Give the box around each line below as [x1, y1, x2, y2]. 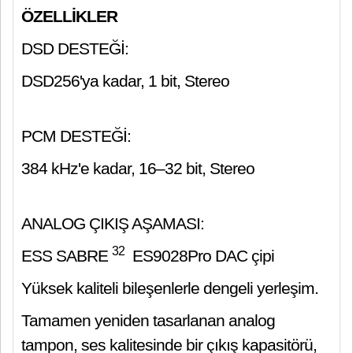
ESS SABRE [21, 247, 112, 265]
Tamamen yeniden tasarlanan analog [21, 311, 275, 329]
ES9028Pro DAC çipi [128, 247, 274, 265]
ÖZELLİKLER [21, 7, 117, 25]
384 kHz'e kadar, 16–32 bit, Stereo [21, 159, 255, 177]
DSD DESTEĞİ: [21, 39, 128, 58]
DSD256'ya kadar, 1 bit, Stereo [21, 72, 229, 90]
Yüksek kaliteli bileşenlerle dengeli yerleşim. [21, 279, 318, 297]
